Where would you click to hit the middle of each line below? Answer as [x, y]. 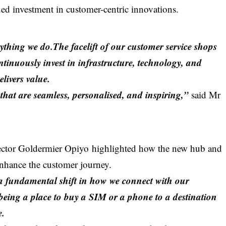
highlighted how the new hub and [157, 148]
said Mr [205, 94]
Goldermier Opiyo [55, 148]
